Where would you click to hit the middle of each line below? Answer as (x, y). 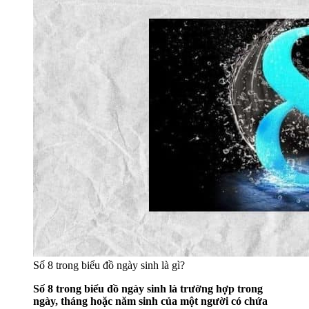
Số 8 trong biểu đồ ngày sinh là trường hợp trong (148, 289)
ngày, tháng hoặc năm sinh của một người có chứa (150, 301)
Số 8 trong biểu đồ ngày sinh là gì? (109, 266)
